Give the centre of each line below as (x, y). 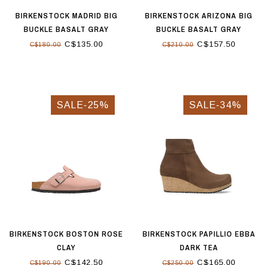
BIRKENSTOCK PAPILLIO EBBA (199, 234)
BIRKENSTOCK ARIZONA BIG (199, 15)
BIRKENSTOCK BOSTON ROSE (66, 234)
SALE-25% (83, 104)
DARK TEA (199, 248)
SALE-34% (215, 104)
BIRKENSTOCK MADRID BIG (66, 15)
